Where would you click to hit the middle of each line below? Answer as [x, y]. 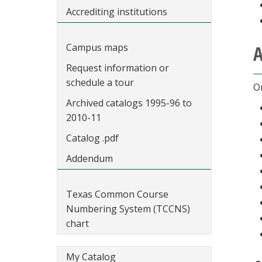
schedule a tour [100, 82]
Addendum [89, 158]
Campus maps [97, 47]
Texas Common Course [117, 194]
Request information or [118, 68]
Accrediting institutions [117, 12]
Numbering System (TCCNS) [128, 209]
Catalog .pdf [92, 138]
